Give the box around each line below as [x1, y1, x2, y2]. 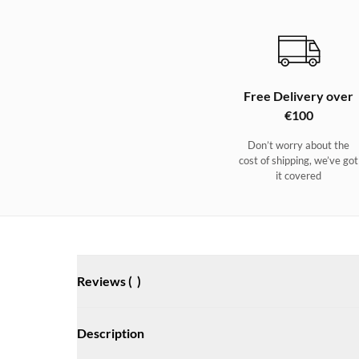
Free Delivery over [244, 88, 353, 104]
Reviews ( [77, 272, 135, 288]
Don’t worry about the [248, 139, 349, 152]
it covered [276, 169, 321, 183]
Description [77, 325, 144, 341]
